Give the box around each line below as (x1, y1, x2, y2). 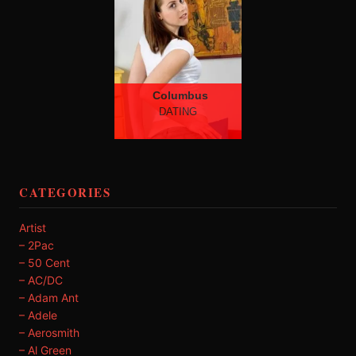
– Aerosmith (19, 326, 79, 339)
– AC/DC (19, 273, 63, 287)
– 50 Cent (19, 256, 70, 269)
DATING (159, 106, 197, 118)
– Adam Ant (19, 291, 79, 304)
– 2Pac (19, 238, 54, 252)
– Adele (19, 308, 57, 322)
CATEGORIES (19, 184, 110, 201)
